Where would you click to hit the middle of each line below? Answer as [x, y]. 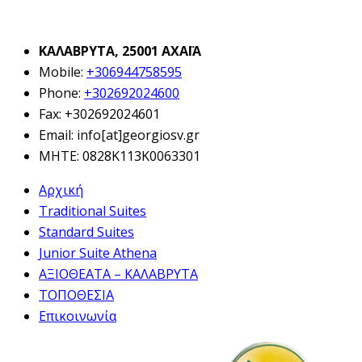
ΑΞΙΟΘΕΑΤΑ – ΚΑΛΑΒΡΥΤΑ [118, 274]
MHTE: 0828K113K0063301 [120, 156]
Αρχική [61, 190]
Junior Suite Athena [98, 253]
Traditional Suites [93, 211]
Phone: [61, 93]
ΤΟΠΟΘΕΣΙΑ [76, 295]
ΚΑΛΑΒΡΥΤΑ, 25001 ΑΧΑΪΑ [120, 51]
